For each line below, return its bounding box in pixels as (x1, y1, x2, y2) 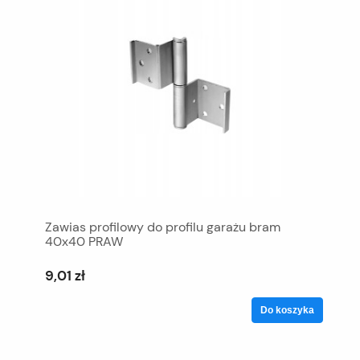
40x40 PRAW (45, 232, 123, 250)
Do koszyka (260, 304, 314, 316)
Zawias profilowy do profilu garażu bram (45, 218, 280, 235)
